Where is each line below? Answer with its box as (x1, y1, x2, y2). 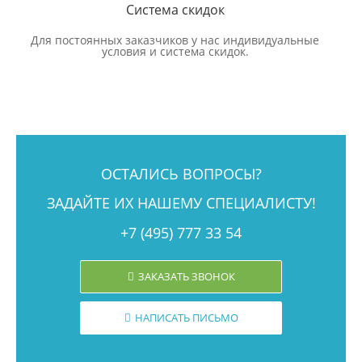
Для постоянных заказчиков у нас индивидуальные (31, 32, 319, 48)
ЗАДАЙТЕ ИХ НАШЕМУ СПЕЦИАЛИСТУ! (46, 192, 316, 213)
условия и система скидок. (101, 43, 249, 59)
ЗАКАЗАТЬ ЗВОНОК (137, 268, 235, 284)
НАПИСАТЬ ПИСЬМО (134, 309, 238, 325)
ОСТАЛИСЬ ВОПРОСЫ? (100, 163, 262, 183)
